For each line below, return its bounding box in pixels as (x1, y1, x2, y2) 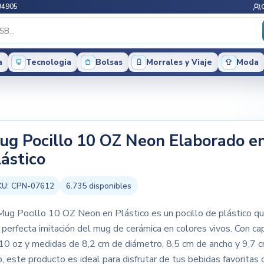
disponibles (87, 180, 132, 192)
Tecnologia (26, 56, 72, 68)
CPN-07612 (11, 180, 54, 192)
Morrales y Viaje (146, 56, 213, 68)
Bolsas (95, 56, 123, 68)
